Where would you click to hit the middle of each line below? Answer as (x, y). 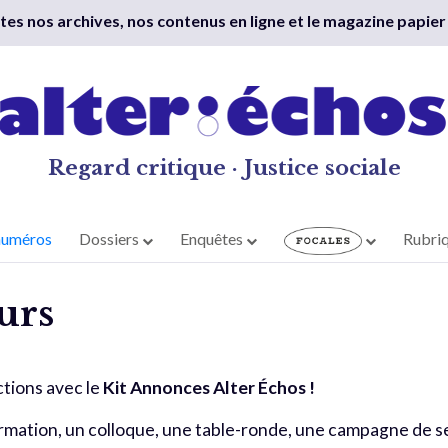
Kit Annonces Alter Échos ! (208, 387)
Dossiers (111, 239)
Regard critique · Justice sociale (224, 168)
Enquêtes (213, 239)
